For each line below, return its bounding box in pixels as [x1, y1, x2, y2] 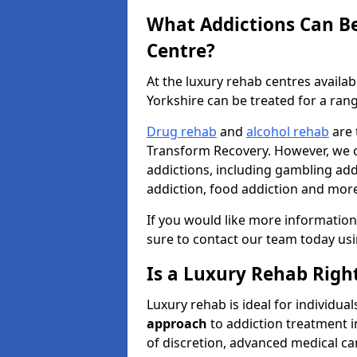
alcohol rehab [246, 123, 329, 140]
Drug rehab [147, 123, 217, 140]
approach [147, 315, 207, 332]
